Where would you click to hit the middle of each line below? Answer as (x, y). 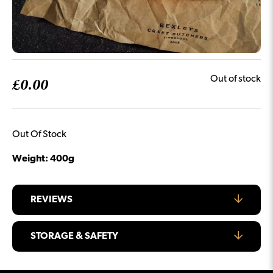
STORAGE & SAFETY (74, 237)
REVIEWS (51, 200)
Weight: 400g (43, 159)
